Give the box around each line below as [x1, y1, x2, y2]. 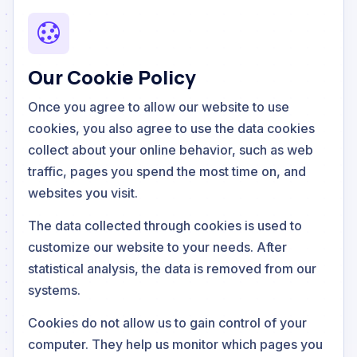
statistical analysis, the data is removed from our [28, 260, 316, 277]
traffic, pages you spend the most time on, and [28, 163, 306, 179]
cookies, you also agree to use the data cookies [28, 120, 315, 136]
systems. [28, 281, 80, 298]
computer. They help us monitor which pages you [28, 335, 323, 352]
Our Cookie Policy [28, 63, 196, 90]
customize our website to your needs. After [28, 238, 287, 255]
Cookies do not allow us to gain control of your [28, 314, 307, 331]
